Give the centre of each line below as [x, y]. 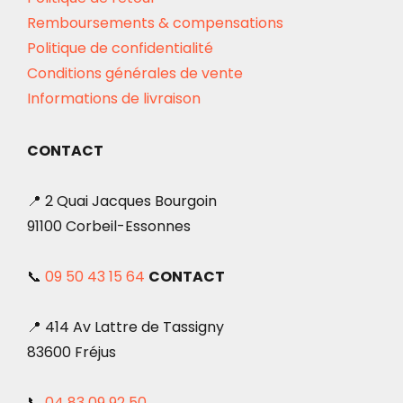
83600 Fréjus [72, 353]
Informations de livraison [114, 99]
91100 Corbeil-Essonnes [109, 227]
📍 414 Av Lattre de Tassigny [125, 327]
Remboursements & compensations [155, 23]
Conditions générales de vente [135, 74]
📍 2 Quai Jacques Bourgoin [122, 201]
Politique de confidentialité [120, 49]
